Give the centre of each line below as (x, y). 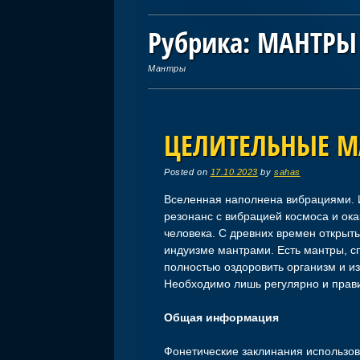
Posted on (187, 172)
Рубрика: (203, 42)
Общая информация (222, 318)
